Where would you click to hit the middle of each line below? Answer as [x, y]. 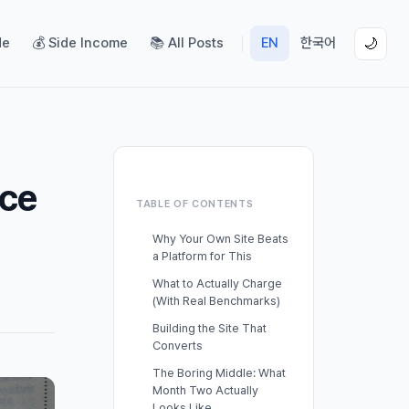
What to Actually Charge [217, 283]
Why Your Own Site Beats [220, 238]
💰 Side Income [79, 43]
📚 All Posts [186, 43]
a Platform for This [202, 256]
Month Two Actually [205, 391]
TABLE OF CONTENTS [195, 204]
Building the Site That [210, 328]
